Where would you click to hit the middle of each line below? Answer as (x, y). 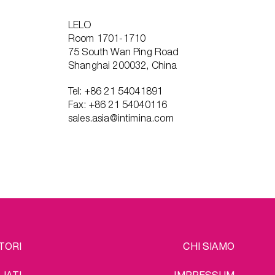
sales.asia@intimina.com (121, 118)
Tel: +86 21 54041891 (116, 91)
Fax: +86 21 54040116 (118, 104)
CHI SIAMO (209, 246)
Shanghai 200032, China (123, 65)
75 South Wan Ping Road (124, 52)
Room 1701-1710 (107, 38)
